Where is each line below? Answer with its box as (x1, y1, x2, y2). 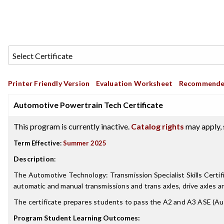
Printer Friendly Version (8, 79, 90, 87)
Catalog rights (131, 121, 184, 131)
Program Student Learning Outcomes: (13, 213, 140, 222)
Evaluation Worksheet (95, 79, 173, 87)
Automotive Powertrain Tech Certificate (13, 100, 163, 109)
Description (13, 154, 54, 163)
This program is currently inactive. (13, 121, 131, 131)
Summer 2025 (63, 139, 106, 147)
